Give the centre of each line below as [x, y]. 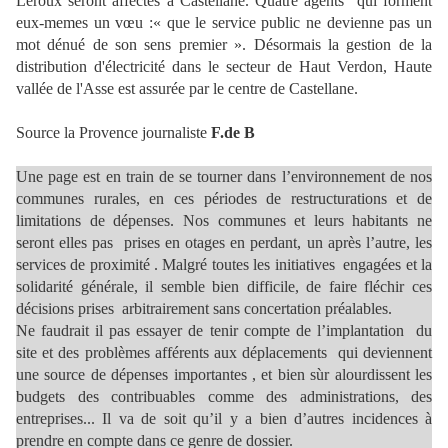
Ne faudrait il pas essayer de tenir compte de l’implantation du [224, 330]
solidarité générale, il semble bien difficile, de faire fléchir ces [224, 286]
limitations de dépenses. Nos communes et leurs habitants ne [224, 220]
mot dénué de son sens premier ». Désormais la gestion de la [224, 44]
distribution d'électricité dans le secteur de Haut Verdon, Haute [224, 66]
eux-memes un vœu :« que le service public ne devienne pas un [224, 22]
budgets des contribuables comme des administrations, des [224, 396]
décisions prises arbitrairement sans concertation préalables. [204, 308]
